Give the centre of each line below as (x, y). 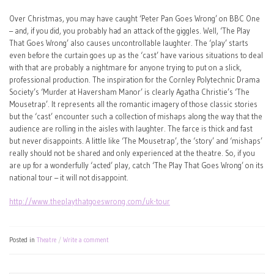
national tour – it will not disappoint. (69, 177)
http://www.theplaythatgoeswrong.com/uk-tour (90, 201)
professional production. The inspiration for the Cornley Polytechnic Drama (135, 80)
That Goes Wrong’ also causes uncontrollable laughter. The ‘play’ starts (129, 43)
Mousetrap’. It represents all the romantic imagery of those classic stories (133, 104)
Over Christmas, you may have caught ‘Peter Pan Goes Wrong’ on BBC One (135, 18)
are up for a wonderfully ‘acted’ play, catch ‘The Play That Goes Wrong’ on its (136, 165)
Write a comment (86, 240)
